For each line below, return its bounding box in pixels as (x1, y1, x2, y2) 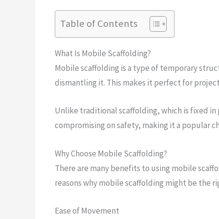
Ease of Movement (55, 205, 119, 216)
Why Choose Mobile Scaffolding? (55, 148, 167, 159)
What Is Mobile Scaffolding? (55, 48, 151, 59)
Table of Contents (60, 17, 137, 30)
